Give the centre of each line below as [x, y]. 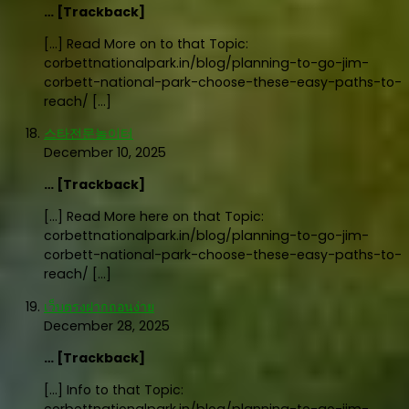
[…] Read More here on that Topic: [154, 216]
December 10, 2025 [105, 152]
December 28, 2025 [107, 325]
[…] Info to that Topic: [114, 390]
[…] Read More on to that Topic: [146, 43]
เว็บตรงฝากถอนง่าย [99, 306]
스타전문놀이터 [89, 133]
